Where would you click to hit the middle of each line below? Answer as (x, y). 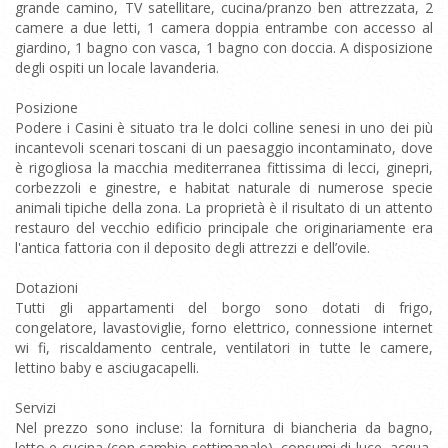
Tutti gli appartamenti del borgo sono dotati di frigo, (224, 307)
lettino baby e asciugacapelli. (107, 367)
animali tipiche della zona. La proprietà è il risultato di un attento (224, 207)
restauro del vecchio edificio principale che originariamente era (224, 227)
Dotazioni (46, 287)
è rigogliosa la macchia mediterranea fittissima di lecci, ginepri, (224, 167)
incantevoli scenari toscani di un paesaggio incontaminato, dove (224, 147)
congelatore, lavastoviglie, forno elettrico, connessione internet (224, 327)
